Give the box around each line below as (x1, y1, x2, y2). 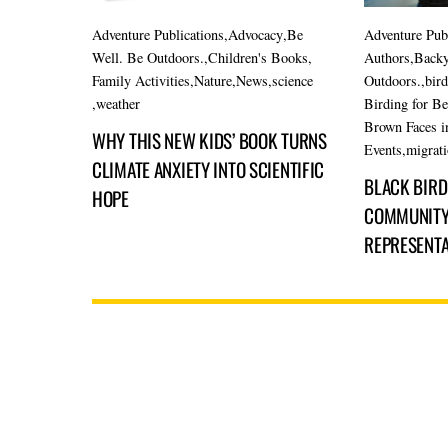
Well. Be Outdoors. (92, 47, 204, 67)
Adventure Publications (92, 24, 224, 44)
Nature (194, 70, 232, 90)
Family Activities (92, 70, 190, 90)
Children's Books (208, 47, 308, 67)
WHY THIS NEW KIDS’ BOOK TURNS (92, 126, 327, 156)
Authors (364, 47, 411, 67)
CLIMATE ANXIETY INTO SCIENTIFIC (92, 155, 325, 185)
